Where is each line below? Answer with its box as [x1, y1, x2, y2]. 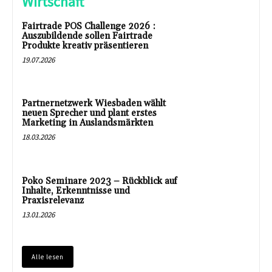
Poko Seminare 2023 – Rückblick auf [22, 175, 177, 188]
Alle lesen [32, 252, 64, 261]
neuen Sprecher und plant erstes [22, 107, 157, 120]
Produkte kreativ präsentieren [22, 39, 148, 52]
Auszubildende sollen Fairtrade [22, 30, 152, 42]
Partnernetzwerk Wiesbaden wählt [22, 98, 166, 110]
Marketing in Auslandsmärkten [22, 117, 153, 129]
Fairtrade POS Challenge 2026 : [22, 20, 155, 32]
